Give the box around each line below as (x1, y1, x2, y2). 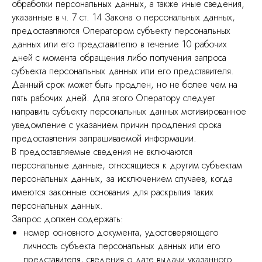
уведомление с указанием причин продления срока (12, 118, 222, 132)
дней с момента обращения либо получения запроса (12, 51, 226, 64)
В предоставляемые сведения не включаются (12, 145, 192, 158)
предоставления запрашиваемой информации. (12, 132, 196, 145)
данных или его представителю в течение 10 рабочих (12, 37, 227, 51)
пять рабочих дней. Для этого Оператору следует (12, 91, 215, 105)
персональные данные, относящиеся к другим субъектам (12, 158, 242, 172)
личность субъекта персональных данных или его (23, 239, 220, 253)
